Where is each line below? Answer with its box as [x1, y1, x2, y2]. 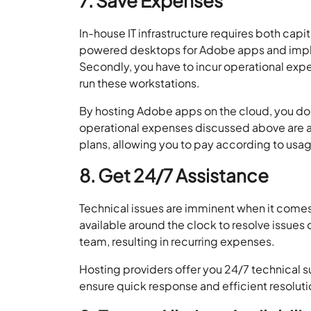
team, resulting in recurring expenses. [79, 233, 276, 249]
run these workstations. [79, 75, 203, 90]
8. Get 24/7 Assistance [79, 163, 269, 187]
